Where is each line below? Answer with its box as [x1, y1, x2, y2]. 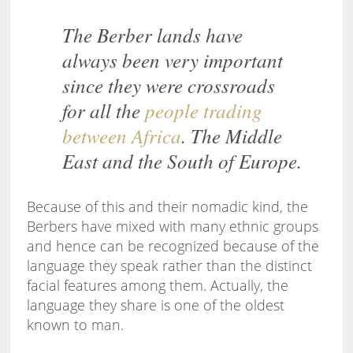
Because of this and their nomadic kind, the [27, 197, 309, 217]
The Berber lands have [62, 21, 243, 49]
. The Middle [181, 122, 283, 150]
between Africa [62, 122, 182, 150]
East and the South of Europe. [62, 147, 303, 175]
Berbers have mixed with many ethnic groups [27, 217, 319, 236]
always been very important [62, 46, 284, 74]
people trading [145, 97, 263, 124]
